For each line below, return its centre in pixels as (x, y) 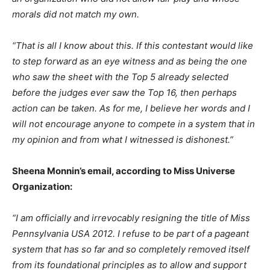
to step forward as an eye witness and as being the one (130, 61)
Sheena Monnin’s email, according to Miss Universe (124, 171)
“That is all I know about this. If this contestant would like (133, 46)
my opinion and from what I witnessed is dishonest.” (123, 140)
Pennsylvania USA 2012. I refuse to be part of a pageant (130, 234)
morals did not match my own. (76, 14)
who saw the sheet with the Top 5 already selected (120, 77)
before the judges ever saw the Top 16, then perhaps (124, 93)
